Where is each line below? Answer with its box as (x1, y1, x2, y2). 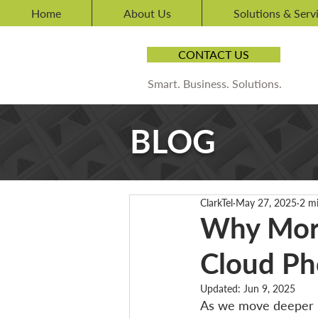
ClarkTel (200, 197, 233, 209)
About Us (123, 6, 171, 20)
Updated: (200, 283, 243, 295)
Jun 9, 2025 (243, 283, 295, 295)
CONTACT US (178, 48, 249, 61)
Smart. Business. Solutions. (147, 77, 282, 90)
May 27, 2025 (236, 197, 297, 209)
